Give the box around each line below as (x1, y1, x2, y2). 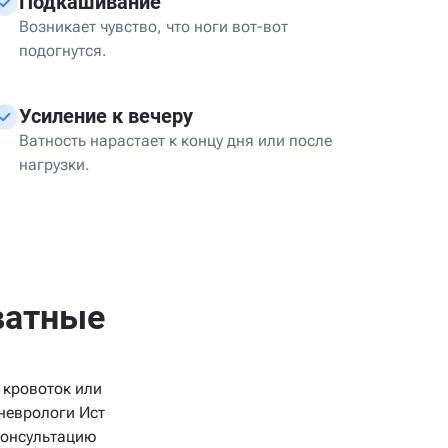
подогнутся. (19, 41, 107, 60)
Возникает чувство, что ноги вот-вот (19, 17, 288, 36)
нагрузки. (19, 155, 90, 174)
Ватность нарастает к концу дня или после (19, 131, 332, 150)
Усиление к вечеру (19, 104, 193, 128)
